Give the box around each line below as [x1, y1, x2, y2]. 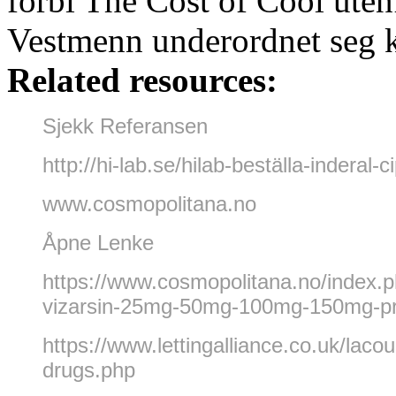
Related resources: [7, 60, 278, 99]
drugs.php [42, 357, 135, 382]
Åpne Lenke [42, 230, 154, 255]
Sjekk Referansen [42, 113, 208, 138]
